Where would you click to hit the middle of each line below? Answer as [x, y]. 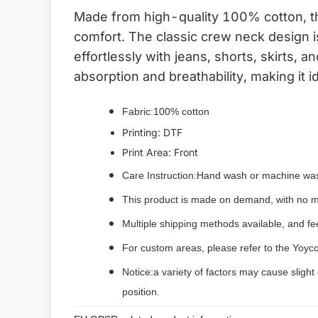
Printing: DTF [152, 132]
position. [141, 292]
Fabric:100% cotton [166, 111]
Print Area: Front [160, 152]
